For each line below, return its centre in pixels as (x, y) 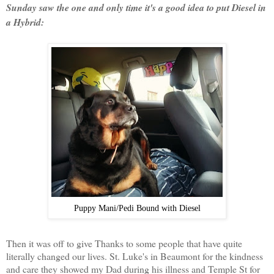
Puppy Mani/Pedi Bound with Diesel (137, 208)
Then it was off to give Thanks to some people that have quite (124, 243)
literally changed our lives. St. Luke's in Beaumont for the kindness (135, 256)
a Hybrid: (25, 22)
